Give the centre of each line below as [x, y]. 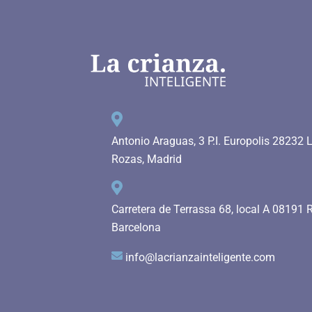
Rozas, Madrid [147, 159]
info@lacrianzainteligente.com [200, 257]
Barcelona [136, 227]
